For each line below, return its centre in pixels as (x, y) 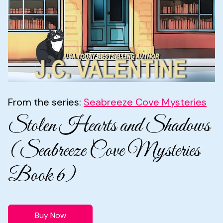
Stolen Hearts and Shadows (109, 126)
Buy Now (50, 215)
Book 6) (42, 176)
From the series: (46, 102)
